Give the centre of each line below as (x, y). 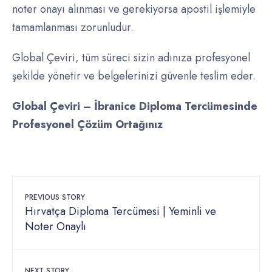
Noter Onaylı (56, 227)
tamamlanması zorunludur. (73, 28)
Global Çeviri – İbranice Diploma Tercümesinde (135, 107)
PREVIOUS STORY (55, 198)
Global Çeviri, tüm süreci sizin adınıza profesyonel (131, 58)
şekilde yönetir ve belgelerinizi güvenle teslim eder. (134, 76)
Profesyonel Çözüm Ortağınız (87, 125)
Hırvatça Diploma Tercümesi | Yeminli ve (121, 212)
